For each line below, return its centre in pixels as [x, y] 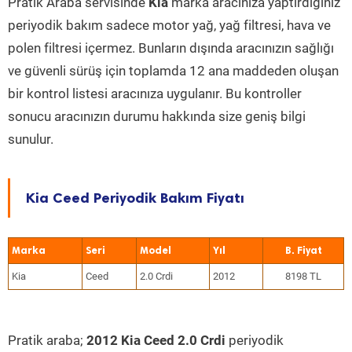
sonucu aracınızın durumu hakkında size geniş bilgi [157, 116]
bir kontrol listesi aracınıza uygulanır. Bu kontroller [155, 93]
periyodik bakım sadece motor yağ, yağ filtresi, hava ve [169, 25]
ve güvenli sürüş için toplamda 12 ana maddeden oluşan [173, 71]
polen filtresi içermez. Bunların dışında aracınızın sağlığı [171, 48]
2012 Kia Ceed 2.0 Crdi [156, 340]
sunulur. [31, 139]
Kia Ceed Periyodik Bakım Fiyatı [135, 198]
